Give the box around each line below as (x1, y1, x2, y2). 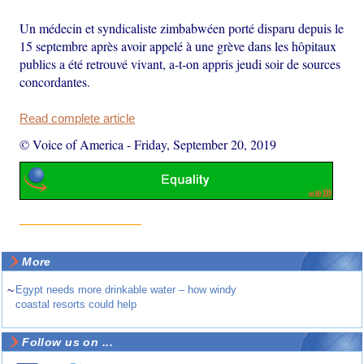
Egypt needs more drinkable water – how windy (15, 284, 237, 297)
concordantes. (19, 72, 91, 90)
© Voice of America (19, 135, 124, 153)
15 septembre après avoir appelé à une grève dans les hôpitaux (19, 37, 337, 54)
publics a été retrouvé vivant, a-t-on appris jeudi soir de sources (19, 54, 341, 72)
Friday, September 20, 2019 (134, 135, 277, 153)
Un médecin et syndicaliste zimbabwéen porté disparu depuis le (19, 19, 344, 37)
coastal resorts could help (15, 298, 137, 311)
